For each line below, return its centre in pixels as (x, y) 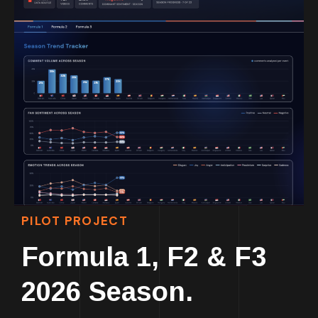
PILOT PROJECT (75, 221)
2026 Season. (107, 292)
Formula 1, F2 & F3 (144, 257)
